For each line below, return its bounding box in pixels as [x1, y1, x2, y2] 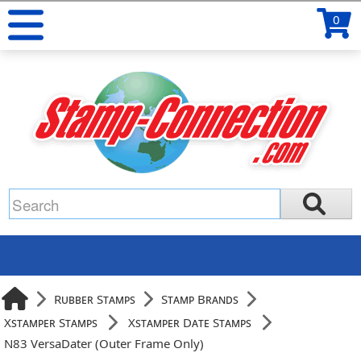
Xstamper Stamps [4, 314, 98, 330]
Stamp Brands [161, 290, 239, 307]
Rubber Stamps [54, 290, 136, 307]
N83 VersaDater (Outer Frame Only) [4, 335, 205, 351]
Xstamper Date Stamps [128, 314, 252, 330]
